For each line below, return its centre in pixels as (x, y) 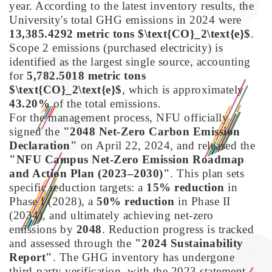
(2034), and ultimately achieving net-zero (111, 215)
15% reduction (185, 187)
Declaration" (43, 145)
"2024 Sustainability (189, 243)
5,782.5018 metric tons (86, 75)
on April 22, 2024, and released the (166, 145)
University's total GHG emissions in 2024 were (125, 19)
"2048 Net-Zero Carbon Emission (151, 131)
